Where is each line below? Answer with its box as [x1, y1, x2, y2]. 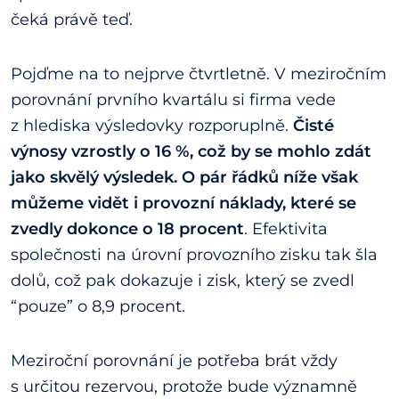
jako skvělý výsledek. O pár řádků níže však [11, 167, 358, 188]
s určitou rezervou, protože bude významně [11, 377, 357, 397]
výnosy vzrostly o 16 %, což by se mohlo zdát [11, 142, 371, 162]
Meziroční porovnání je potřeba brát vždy [11, 351, 338, 371]
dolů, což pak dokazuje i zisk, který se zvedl [11, 271, 354, 291]
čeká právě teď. [11, 10, 133, 30]
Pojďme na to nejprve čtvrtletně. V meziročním [11, 64, 387, 85]
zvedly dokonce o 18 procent [11, 219, 244, 240]
